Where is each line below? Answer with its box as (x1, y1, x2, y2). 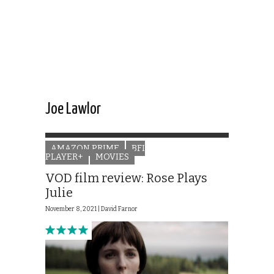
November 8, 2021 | (45, 206, 101, 213)
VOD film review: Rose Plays (45, 171, 207, 186)
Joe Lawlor (45, 102, 101, 117)
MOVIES (95, 152, 129, 163)
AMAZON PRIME (51, 143, 119, 154)
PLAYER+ (45, 152, 83, 163)
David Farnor (101, 206, 138, 213)
